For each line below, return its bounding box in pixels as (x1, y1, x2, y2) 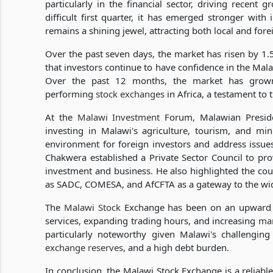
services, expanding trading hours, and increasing (45, 214, 258, 227)
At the (45, 111, 77, 123)
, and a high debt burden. (123, 241, 229, 253)
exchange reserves (45, 241, 123, 253)
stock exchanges (96, 88, 165, 100)
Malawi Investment (77, 111, 160, 123)
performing (45, 88, 96, 100)
